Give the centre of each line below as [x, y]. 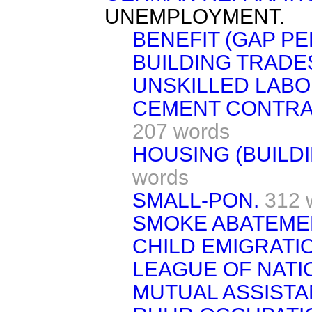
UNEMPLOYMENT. [195, 16]
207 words [181, 131]
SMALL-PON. [196, 200]
